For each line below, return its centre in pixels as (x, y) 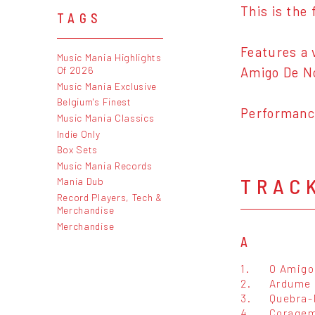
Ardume (290, 283)
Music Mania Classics (105, 117)
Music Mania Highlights (109, 58)
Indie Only (78, 134)
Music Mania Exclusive (107, 86)
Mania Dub (80, 181)
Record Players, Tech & (109, 197)
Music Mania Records (104, 165)
